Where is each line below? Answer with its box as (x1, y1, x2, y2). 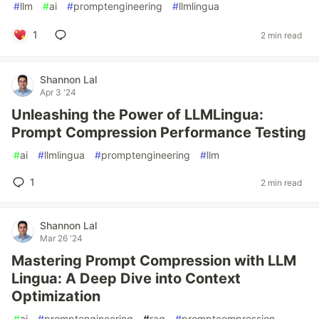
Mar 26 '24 (40, 233, 83, 244)
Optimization (11, 288, 100, 305)
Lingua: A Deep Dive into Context (11, 270, 241, 287)
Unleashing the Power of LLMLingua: (11, 106, 263, 123)
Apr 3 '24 (40, 87, 76, 98)
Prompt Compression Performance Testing (11, 124, 306, 141)
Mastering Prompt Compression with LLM (11, 252, 296, 269)
